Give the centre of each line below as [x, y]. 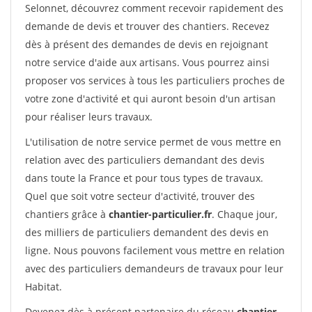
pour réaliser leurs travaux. [89, 117]
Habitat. [44, 287]
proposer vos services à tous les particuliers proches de [155, 80]
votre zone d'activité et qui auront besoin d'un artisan [150, 99]
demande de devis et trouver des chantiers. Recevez [147, 26]
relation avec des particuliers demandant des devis [145, 160]
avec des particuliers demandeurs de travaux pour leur [154, 268]
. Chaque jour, [244, 214]
